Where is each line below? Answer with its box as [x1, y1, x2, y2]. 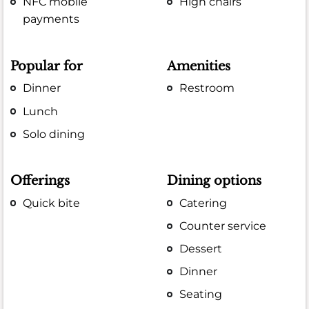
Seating [179, 288, 223, 301]
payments [23, 12, 80, 26]
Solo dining [23, 127, 86, 141]
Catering [179, 196, 228, 210]
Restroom [179, 81, 235, 95]
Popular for [10, 59, 83, 74]
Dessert [179, 242, 223, 256]
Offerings [10, 173, 70, 189]
